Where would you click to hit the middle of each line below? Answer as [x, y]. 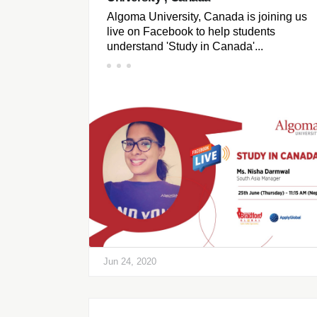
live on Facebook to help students [191, 32]
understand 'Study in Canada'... [185, 47]
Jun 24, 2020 [130, 261]
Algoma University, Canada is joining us [207, 17]
